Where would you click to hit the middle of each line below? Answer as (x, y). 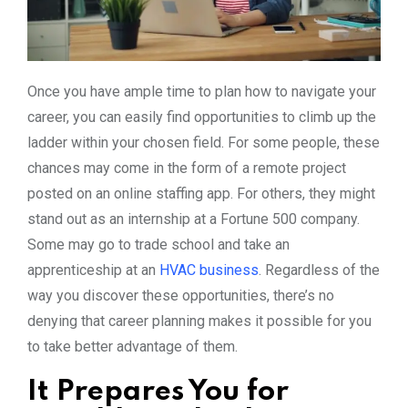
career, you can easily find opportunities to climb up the (202, 117)
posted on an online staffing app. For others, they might (201, 193)
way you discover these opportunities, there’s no (181, 295)
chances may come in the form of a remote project (187, 168)
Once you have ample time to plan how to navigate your (202, 91)
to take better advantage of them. (133, 346)
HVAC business (209, 270)
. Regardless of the (319, 270)
